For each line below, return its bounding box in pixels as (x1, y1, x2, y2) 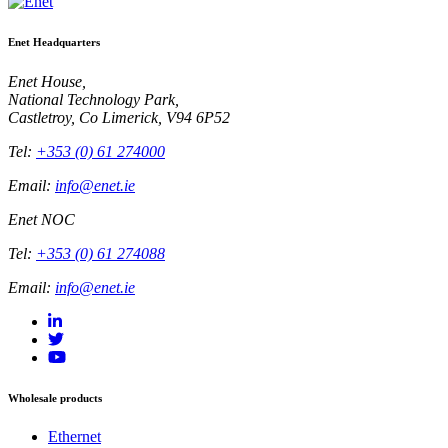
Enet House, (8, 72, 86, 90)
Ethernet (48, 428, 101, 446)
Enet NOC (8, 210, 75, 228)
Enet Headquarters (8, 35, 100, 48)
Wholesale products (8, 391, 102, 404)
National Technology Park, (8, 90, 179, 108)
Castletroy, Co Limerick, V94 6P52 (8, 108, 230, 126)
